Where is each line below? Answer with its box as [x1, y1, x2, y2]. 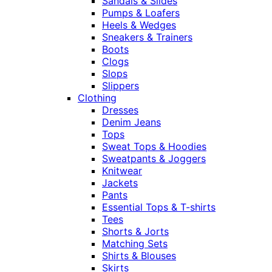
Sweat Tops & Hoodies [102, 140, 206, 153]
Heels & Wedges [102, 19, 176, 32]
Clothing [78, 92, 117, 104]
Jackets [102, 177, 138, 189]
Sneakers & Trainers [102, 31, 192, 44]
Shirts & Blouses [102, 250, 176, 262]
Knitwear [102, 165, 142, 177]
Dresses [102, 104, 138, 117]
